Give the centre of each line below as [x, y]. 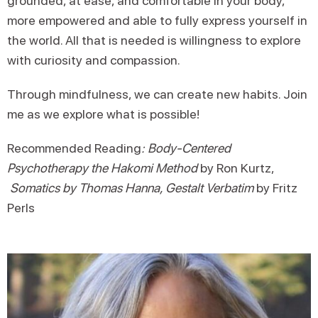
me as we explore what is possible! [103, 114]
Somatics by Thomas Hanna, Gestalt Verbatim [132, 188]
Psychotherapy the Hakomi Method [102, 168]
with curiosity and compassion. [94, 60]
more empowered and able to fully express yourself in [157, 20]
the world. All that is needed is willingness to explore [154, 40]
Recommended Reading [74, 148]
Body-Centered [189, 148]
